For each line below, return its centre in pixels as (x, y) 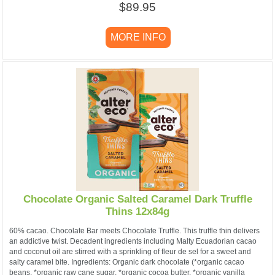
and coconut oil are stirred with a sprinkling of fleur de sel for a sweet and (130, 252)
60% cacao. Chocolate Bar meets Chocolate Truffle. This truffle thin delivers (134, 231)
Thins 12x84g (137, 211)
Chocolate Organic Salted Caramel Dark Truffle (137, 199)
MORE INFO (138, 37)
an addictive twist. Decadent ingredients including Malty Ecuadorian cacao (133, 242)
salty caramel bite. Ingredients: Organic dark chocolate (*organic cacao (127, 262)
